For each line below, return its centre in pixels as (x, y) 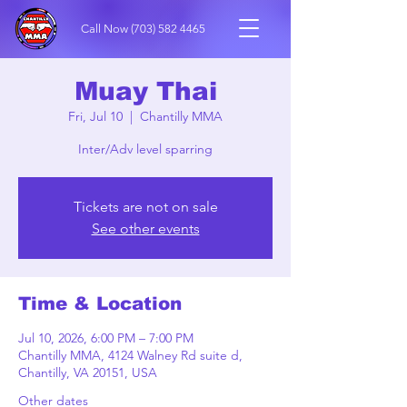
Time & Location (100, 303)
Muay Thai (145, 91)
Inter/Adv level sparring (145, 149)
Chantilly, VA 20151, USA (88, 372)
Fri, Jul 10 (95, 116)
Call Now (106, 29)
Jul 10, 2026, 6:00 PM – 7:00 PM (106, 338)
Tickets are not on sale (145, 207)
